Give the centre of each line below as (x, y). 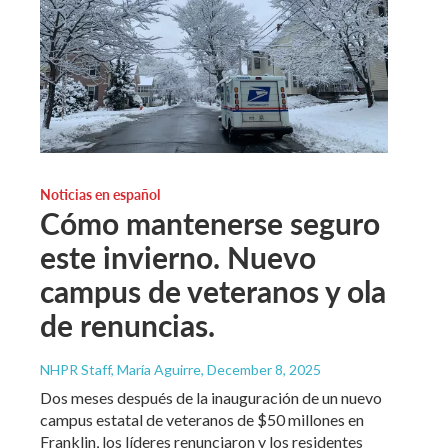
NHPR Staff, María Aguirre (120, 369)
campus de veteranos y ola (213, 290)
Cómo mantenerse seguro (210, 222)
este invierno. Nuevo (178, 256)
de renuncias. (127, 324)
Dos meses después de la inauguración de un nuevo (211, 397)
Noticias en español (100, 193)
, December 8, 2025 (261, 369)
